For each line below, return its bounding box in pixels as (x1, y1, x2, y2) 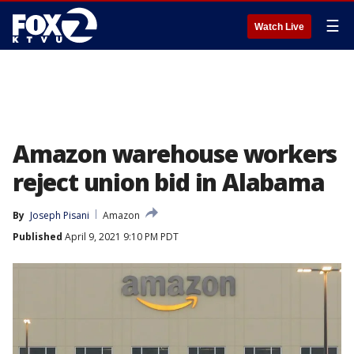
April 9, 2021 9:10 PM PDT (62, 230, 179, 243)
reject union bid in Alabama (13, 166, 325, 198)
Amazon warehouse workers (13, 137, 337, 170)
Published (13, 230, 62, 243)
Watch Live (254, 21, 304, 32)
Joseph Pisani (30, 209, 89, 222)
